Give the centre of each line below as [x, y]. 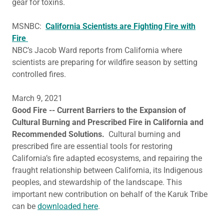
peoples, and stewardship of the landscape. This [97, 182]
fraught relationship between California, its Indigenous [107, 170]
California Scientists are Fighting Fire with [120, 26]
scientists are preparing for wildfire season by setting [105, 62]
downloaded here [68, 206]
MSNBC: [29, 26]
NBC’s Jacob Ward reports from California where [97, 50]
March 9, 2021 [38, 98]
